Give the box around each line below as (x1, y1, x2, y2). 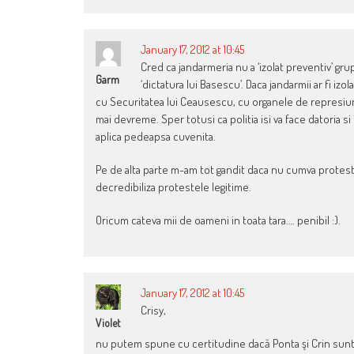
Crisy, (141, 303, 166, 318)
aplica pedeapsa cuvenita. (96, 129, 216, 145)
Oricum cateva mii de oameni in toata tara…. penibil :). (96, 213, 341, 228)
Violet (96, 316, 120, 330)
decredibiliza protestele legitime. (96, 179, 251, 195)
